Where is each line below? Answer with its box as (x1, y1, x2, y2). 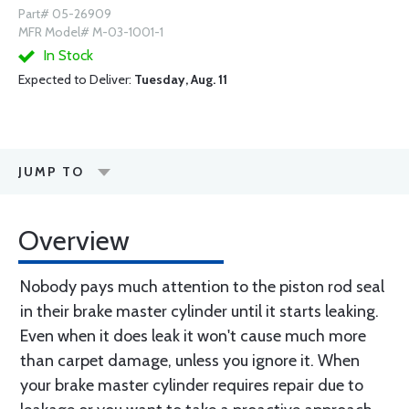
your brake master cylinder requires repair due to (20, 375, 363, 395)
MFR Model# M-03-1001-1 (18, 24, 163, 40)
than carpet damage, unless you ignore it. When (20, 351, 360, 371)
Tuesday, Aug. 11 (134, 71, 227, 88)
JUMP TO (18, 163, 84, 180)
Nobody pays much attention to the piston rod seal (20, 277, 384, 297)
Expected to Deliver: (18, 71, 134, 88)
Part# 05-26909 (18, 5, 111, 22)
